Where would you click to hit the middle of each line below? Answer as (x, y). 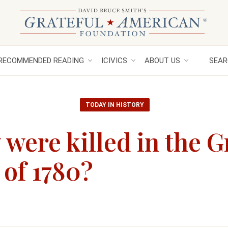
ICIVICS (114, 61)
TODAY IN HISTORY (115, 105)
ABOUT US (162, 61)
